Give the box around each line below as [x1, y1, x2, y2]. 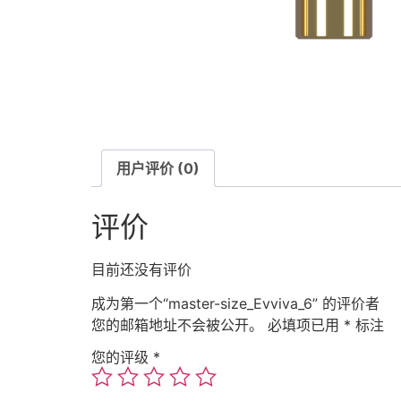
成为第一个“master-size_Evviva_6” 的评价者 [91, 294, 380, 313]
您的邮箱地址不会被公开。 [91, 316, 263, 335]
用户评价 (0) [116, 159, 200, 178]
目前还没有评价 [91, 260, 192, 279]
